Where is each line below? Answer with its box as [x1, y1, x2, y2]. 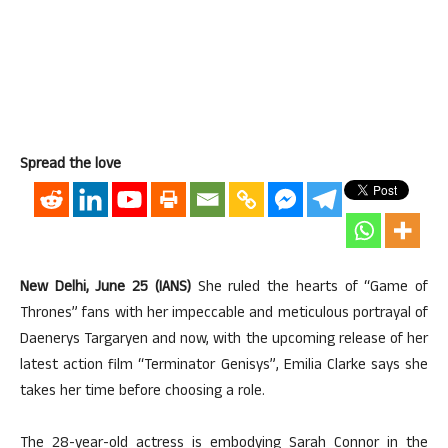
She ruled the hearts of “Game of [190, 276, 429, 301]
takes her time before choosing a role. [20, 380, 265, 405]
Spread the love [20, 153, 121, 178]
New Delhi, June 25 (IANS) [20, 276, 191, 301]
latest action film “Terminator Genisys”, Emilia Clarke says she [20, 354, 428, 379]
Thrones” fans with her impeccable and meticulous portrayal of [20, 302, 428, 327]
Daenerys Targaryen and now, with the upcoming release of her [20, 328, 428, 353]
